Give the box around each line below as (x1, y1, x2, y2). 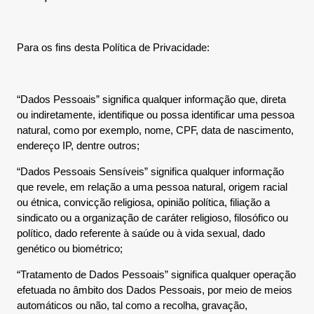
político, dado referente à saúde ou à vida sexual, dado (17, 227, 265, 239)
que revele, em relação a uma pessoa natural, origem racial (17, 181, 287, 193)
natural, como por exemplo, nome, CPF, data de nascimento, (17, 124, 294, 136)
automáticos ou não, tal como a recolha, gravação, (17, 299, 247, 311)
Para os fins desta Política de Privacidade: (17, 41, 210, 53)
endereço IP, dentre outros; (17, 139, 139, 151)
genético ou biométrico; (17, 243, 123, 254)
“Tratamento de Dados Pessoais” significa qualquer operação (17, 268, 296, 280)
